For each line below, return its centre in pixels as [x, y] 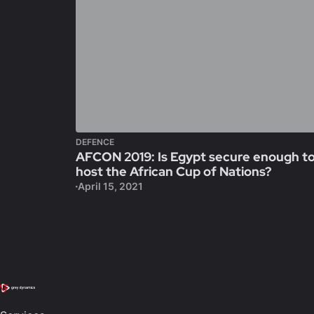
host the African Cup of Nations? [173, 171]
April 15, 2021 [110, 186]
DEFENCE [95, 142]
